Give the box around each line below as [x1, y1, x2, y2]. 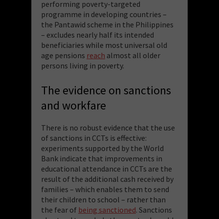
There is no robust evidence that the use [41, 122, 175, 132]
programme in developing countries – [41, 9, 167, 19]
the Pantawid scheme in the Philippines [41, 19, 174, 29]
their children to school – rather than [41, 194, 166, 204]
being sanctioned [78, 204, 136, 215]
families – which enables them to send [41, 184, 169, 194]
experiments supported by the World [41, 143, 164, 153]
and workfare [41, 97, 106, 113]
